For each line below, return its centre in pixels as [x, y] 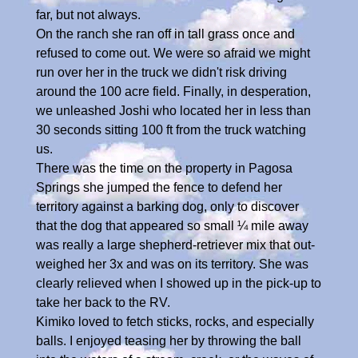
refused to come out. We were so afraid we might [173, 53]
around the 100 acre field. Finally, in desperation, [173, 91]
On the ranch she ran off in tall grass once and [165, 34]
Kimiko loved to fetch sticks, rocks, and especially [175, 321]
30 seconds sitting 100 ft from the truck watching [171, 129]
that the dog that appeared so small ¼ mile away [172, 225]
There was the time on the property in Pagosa [164, 168]
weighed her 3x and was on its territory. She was [172, 264]
